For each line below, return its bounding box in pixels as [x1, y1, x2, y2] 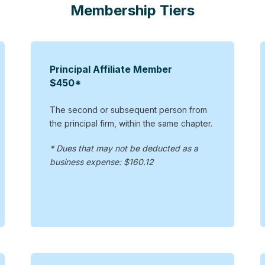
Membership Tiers [70, 2, 195, 20]
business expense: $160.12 [49, 156, 154, 167]
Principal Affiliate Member [49, 63, 172, 75]
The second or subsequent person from [49, 104, 207, 115]
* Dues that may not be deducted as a [49, 143, 198, 153]
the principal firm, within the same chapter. [49, 118, 212, 128]
